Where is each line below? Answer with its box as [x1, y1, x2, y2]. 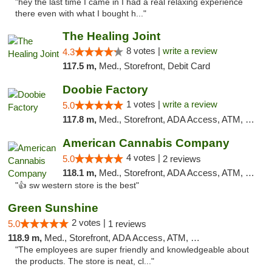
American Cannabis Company [62, 137, 229, 149]
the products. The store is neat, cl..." [15, 257, 154, 266]
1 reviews [108, 219, 146, 229]
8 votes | [126, 46, 163, 56]
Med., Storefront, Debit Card [98, 61, 210, 71]
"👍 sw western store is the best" [15, 181, 139, 190]
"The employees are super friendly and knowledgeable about [15, 245, 249, 254]
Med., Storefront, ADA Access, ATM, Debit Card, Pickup [98, 114, 245, 124]
